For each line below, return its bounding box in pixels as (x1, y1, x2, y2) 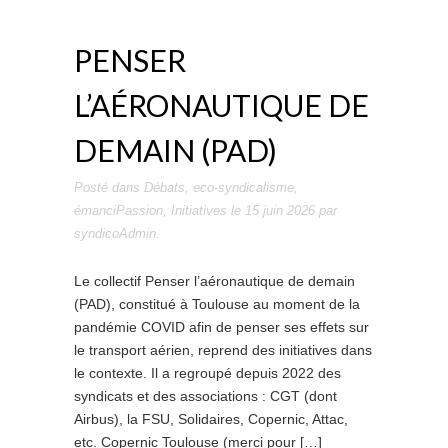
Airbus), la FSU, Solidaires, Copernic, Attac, (74, 411, 348, 427)
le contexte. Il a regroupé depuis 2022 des (74, 365, 341, 381)
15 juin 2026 (245, 203, 315, 218)
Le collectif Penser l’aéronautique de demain (74, 273, 355, 289)
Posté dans (74, 180, 144, 195)
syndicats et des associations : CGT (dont (74, 388, 337, 404)
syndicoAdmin (74, 226, 156, 241)
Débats (144, 180, 185, 195)
